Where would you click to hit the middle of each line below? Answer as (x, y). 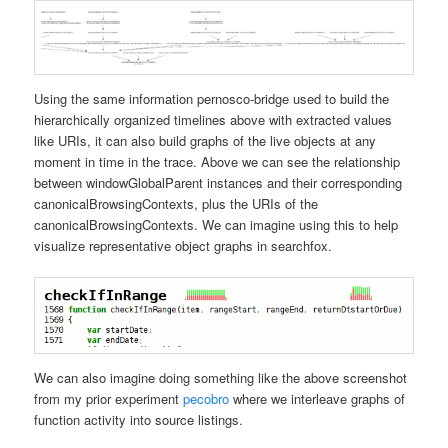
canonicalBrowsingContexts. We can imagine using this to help (216, 225)
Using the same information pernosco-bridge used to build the (212, 99)
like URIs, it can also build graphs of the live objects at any (205, 141)
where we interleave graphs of (317, 398)
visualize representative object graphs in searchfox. (183, 246)
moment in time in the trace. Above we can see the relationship (217, 162)
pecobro (206, 398)
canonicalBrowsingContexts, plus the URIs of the (176, 204)
